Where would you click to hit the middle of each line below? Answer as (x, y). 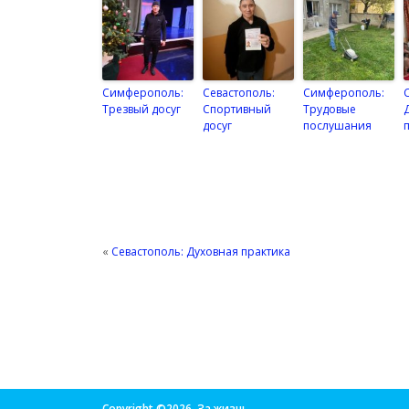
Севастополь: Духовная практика (201, 251)
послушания (337, 126)
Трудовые (330, 110)
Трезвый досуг (142, 110)
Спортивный (237, 110)
